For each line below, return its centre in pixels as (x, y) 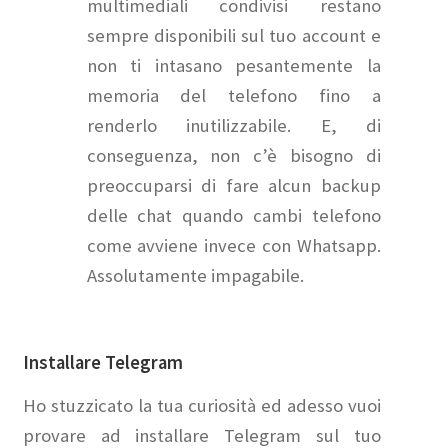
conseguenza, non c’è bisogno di (234, 156)
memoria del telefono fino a (234, 96)
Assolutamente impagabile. (195, 276)
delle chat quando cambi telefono (234, 216)
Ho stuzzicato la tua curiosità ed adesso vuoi (202, 406)
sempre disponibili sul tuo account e (234, 36)
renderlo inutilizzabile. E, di (234, 126)
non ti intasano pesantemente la (234, 66)
